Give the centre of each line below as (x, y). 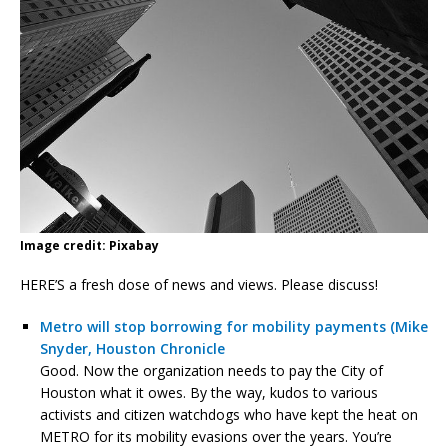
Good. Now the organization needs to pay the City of (211, 370)
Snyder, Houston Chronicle (132, 348)
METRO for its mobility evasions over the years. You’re (216, 436)
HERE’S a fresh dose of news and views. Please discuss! (199, 284)
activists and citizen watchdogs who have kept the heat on (229, 414)
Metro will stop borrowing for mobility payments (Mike (234, 326)
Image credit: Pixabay (89, 245)
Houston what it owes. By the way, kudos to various (209, 392)
